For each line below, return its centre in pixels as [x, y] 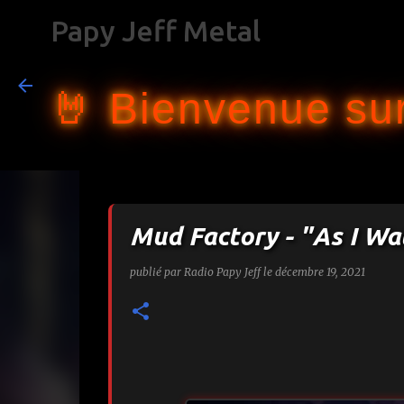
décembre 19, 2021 [320, 272]
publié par [156, 272]
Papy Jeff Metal [156, 31]
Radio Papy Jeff [222, 272]
